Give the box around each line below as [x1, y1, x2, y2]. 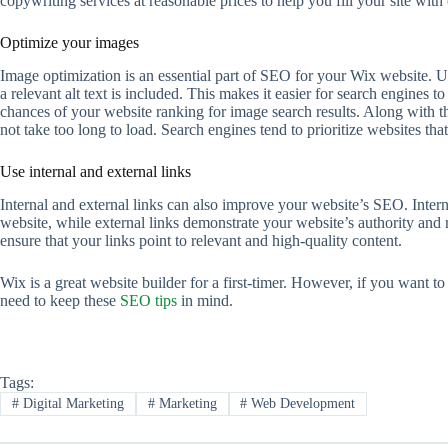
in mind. [177, 291, 233, 309]
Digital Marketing [18, 396, 124, 412]
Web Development [247, 396, 356, 412]
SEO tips [120, 291, 177, 309]
